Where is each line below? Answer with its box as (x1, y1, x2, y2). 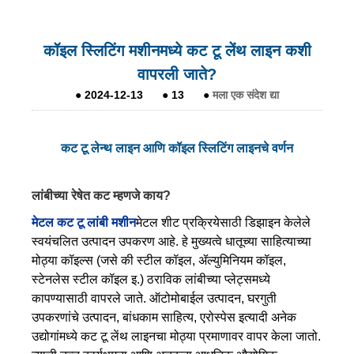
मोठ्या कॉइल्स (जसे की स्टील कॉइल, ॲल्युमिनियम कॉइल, (32, 253, 286, 267)
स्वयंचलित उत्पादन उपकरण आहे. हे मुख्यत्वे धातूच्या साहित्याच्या (32, 234, 311, 248)
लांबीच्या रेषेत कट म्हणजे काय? (32, 188, 171, 202)
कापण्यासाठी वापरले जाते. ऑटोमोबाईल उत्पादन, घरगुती (32, 291, 277, 305)
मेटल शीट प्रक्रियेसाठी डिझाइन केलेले (136, 215, 311, 229)
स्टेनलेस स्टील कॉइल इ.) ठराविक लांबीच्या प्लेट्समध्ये (32, 272, 270, 286)
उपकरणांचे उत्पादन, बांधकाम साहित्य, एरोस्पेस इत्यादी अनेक (32, 310, 296, 324)
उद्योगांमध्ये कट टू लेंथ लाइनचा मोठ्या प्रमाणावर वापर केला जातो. (32, 329, 321, 343)
